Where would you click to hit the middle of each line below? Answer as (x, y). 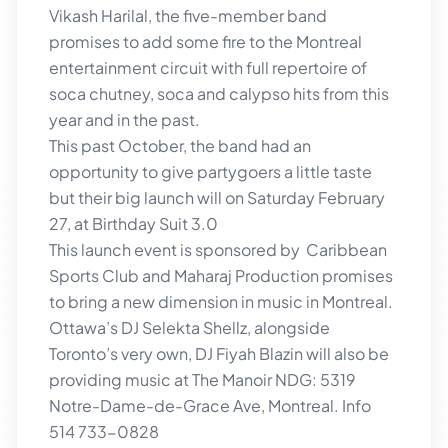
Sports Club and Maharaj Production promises (221, 275)
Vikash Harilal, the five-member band (188, 15)
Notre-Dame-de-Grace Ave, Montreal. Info (210, 405)
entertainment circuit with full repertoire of (208, 67)
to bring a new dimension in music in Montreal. (221, 301)
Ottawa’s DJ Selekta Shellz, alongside (189, 327)
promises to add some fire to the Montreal (205, 41)
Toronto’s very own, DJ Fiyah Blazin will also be (219, 353)
